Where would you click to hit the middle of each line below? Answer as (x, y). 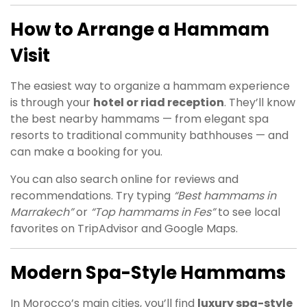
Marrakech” (42, 212)
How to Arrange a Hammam (140, 29)
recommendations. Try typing (92, 195)
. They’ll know (260, 102)
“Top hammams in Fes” (153, 212)
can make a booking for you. (86, 151)
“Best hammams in (225, 195)
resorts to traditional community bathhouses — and (149, 135)
